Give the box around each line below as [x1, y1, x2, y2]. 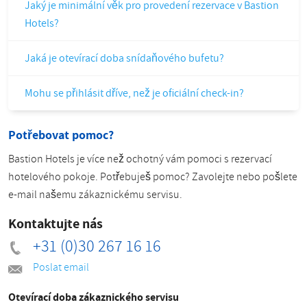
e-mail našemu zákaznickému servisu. [8, 187, 182, 202]
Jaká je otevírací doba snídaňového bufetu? [25, 51, 224, 66]
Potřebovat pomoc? [8, 127, 114, 143]
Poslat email [33, 260, 89, 275]
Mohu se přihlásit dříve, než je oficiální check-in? [25, 86, 244, 101]
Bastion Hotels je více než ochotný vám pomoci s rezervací [8, 151, 272, 167]
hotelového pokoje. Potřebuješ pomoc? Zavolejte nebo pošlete [8, 169, 297, 184]
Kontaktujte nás [8, 214, 103, 232]
